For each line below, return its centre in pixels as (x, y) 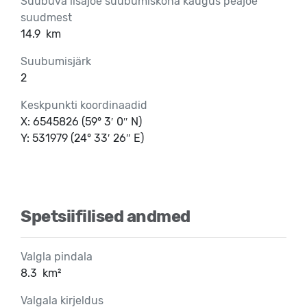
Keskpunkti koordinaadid (84, 105)
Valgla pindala (57, 256)
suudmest (46, 17)
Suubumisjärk (56, 61)
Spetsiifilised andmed (106, 216)
